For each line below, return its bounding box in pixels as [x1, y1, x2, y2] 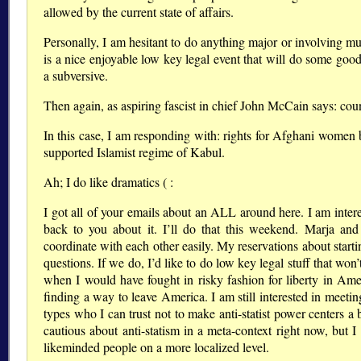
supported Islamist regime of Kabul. [44, 143, 225, 161]
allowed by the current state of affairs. [44, 3, 234, 21]
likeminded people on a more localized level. [44, 338, 269, 356]
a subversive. [44, 67, 108, 85]
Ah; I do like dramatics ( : [44, 173, 173, 191]
